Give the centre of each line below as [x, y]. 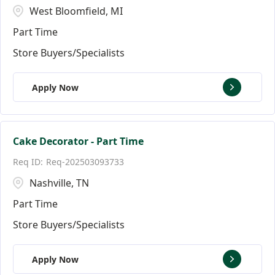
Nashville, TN [59, 183]
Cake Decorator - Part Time [78, 141]
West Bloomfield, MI [76, 11]
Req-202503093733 [85, 162]
